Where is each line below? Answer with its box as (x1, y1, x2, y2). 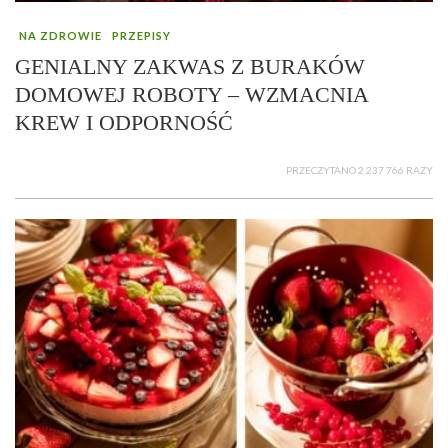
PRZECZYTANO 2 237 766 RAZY (286, 163, 433, 176)
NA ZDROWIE (19, 28, 102, 42)
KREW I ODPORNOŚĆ (15, 109, 233, 135)
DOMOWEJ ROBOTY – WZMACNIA (15, 81, 368, 107)
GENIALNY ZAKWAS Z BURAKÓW (15, 53, 365, 79)
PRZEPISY (112, 28, 171, 42)
